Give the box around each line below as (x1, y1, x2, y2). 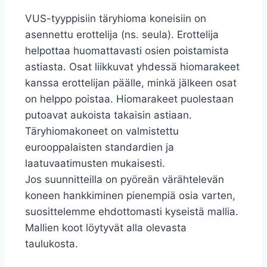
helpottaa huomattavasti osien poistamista (25, 44, 229, 57)
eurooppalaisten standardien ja (25, 141, 174, 153)
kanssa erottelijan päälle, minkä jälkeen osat (25, 76, 237, 89)
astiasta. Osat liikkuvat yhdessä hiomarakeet (25, 60, 240, 73)
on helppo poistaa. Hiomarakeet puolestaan (25, 92, 234, 105)
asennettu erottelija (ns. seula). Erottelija (25, 28, 219, 41)
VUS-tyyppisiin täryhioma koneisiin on (25, 12, 206, 24)
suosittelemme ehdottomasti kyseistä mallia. (25, 205, 238, 218)
